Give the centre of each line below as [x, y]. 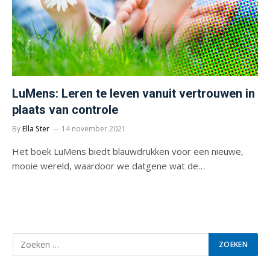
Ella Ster [36, 128]
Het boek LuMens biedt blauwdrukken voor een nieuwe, [128, 151]
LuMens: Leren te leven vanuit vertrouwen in [133, 93]
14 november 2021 [94, 128]
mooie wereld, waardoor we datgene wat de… [108, 165]
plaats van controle [65, 109]
